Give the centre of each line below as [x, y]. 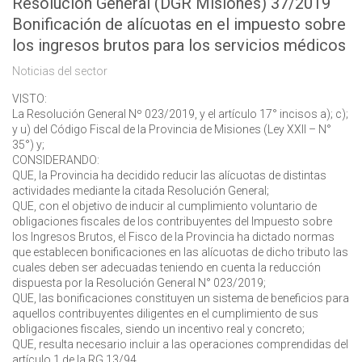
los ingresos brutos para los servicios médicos [179, 45]
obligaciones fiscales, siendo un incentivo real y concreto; [158, 329]
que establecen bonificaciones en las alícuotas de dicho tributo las [180, 252]
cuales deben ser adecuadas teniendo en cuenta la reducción [166, 267]
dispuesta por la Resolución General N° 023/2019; [139, 283]
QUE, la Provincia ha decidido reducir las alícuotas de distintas [169, 175]
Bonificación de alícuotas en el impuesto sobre [179, 24]
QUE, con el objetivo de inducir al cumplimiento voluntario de [164, 206]
